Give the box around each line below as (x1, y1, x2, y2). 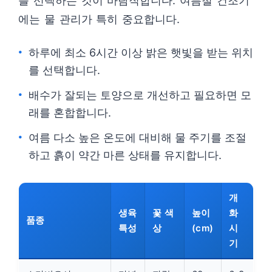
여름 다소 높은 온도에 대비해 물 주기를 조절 (29, 131, 246, 144)
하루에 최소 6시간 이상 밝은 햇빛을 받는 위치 (29, 46, 253, 59)
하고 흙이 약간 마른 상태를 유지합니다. (29, 149, 222, 161)
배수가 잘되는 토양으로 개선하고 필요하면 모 (29, 89, 251, 101)
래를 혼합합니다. (29, 106, 111, 119)
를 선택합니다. (29, 64, 100, 76)
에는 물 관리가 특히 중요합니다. (18, 13, 180, 25)
